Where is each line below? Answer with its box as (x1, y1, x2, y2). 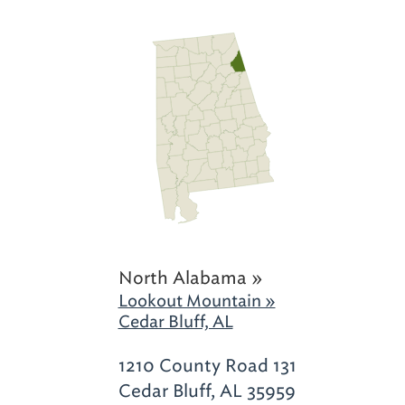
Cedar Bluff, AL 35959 (118, 379, 296, 403)
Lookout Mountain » (118, 290, 276, 312)
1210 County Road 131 (118, 353, 297, 378)
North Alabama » (118, 266, 263, 290)
